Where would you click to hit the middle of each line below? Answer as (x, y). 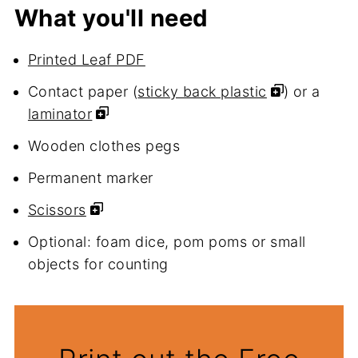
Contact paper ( (83, 92)
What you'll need (111, 18)
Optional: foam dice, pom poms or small (167, 242)
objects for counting (98, 265)
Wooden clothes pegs (104, 146)
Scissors (57, 210)
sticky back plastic (202, 92)
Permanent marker (90, 178)
